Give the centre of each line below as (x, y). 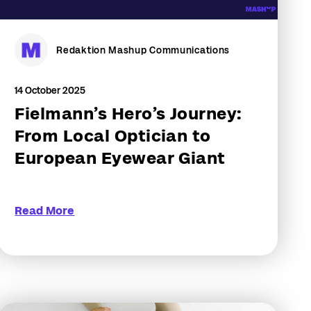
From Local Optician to (113, 136)
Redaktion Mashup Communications (143, 50)
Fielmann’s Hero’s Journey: (128, 114)
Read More (45, 211)
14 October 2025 (50, 90)
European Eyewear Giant (120, 158)
